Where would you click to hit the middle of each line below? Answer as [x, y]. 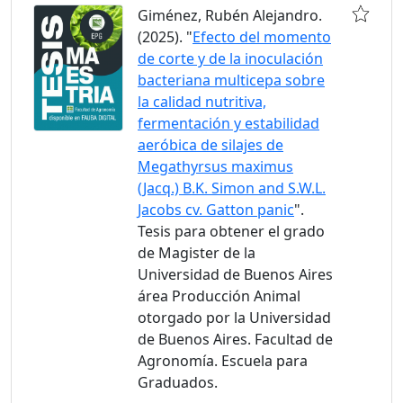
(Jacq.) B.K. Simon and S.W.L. [232, 188]
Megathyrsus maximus [215, 166]
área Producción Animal [219, 296]
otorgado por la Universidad [234, 318]
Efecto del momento [262, 37]
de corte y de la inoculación [230, 58]
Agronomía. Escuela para [223, 361]
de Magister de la [197, 253]
